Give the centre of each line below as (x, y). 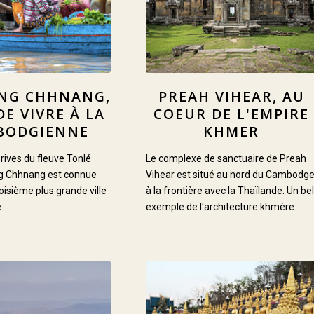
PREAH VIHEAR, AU (231, 96)
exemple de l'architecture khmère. (221, 206)
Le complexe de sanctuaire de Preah (226, 158)
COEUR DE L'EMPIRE (232, 114)
